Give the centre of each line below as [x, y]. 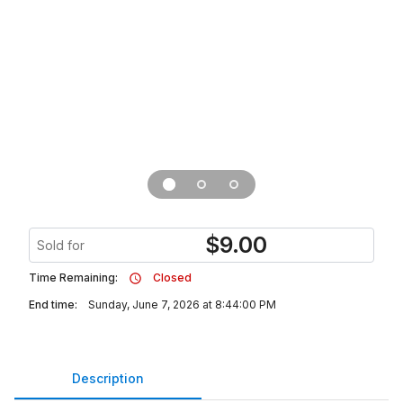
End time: [53, 304]
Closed [172, 278]
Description [108, 378]
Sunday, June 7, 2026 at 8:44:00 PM [182, 304]
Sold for [61, 245]
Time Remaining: [73, 278]
